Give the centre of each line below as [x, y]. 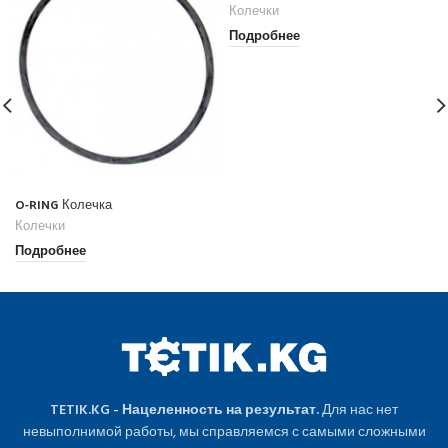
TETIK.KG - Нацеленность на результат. [184, 410]
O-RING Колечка [63, 203]
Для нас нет [358, 410]
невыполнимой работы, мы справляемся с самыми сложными [224, 432]
